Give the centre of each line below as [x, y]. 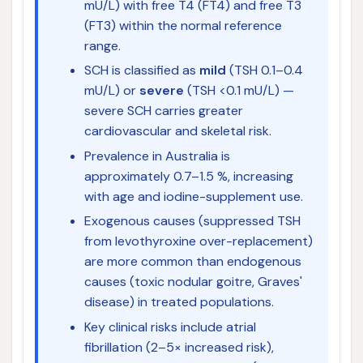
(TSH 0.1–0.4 [264, 70]
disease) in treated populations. [179, 302]
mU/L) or [111, 91]
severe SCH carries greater [163, 111]
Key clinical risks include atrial [170, 327]
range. [102, 45]
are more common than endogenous [192, 262]
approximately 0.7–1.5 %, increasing [188, 176]
